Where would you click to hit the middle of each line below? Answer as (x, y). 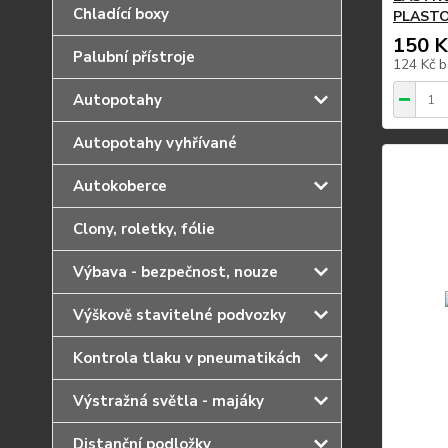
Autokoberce (120, 186)
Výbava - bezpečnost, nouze (175, 272)
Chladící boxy (121, 14)
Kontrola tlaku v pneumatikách (187, 358)
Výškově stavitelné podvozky (179, 315)
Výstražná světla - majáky (168, 401)
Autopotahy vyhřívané (155, 143)
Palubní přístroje (134, 57)
